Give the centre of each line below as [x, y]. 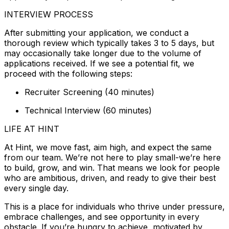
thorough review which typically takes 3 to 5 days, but [109, 43]
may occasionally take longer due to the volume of [103, 53]
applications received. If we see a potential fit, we [99, 63]
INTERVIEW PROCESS [49, 14]
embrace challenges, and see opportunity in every [102, 216]
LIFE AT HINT [32, 129]
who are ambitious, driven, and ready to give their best [110, 178]
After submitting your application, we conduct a [96, 32]
